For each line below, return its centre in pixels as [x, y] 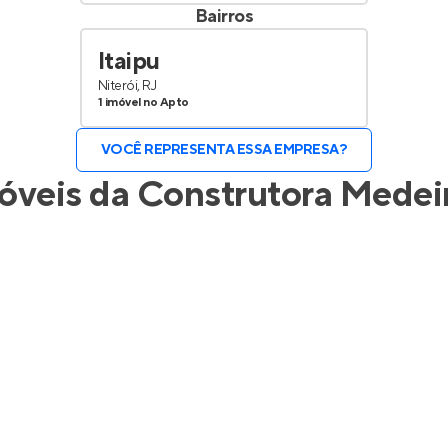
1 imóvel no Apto [143, 102]
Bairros [224, 16]
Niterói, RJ [127, 86]
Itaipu [129, 61]
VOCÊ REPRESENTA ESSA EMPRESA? [224, 150]
